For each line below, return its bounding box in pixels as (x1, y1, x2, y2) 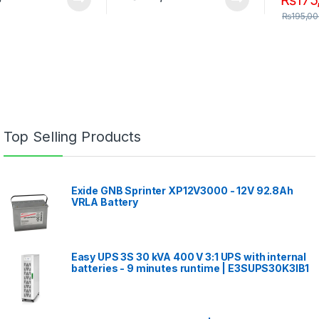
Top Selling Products (3, 127, 141, 145)
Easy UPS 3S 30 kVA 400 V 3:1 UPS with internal (70, 251, 307, 263)
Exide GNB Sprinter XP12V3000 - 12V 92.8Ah (70, 184, 293, 197)
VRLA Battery (70, 195, 138, 208)
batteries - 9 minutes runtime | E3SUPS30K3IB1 (70, 262, 310, 275)
